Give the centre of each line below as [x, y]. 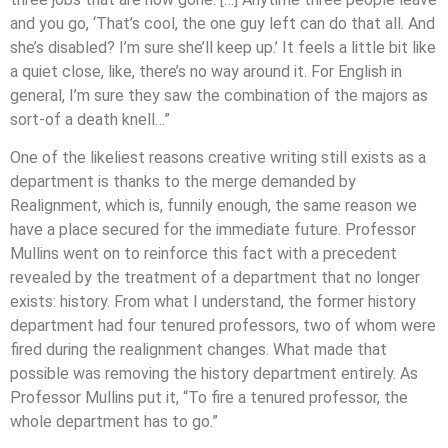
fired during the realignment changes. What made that [198, 349]
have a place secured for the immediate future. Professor [213, 229]
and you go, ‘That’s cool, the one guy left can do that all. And [222, 23]
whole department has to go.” [114, 421]
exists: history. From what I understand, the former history [213, 301]
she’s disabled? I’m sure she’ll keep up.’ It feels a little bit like [223, 47]
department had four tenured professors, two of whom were [223, 325]
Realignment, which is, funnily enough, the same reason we [213, 205]
